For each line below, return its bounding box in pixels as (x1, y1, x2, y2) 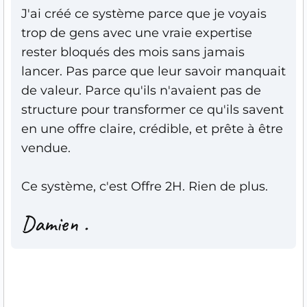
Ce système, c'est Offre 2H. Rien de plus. (21, 178, 268, 194)
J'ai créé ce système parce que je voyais (21, 5, 267, 21)
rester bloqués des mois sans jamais (21, 44, 245, 60)
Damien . (21, 209, 88, 238)
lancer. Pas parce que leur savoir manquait (21, 63, 286, 79)
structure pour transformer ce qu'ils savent (21, 101, 284, 117)
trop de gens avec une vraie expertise (21, 25, 252, 40)
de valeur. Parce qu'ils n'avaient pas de (21, 82, 261, 98)
